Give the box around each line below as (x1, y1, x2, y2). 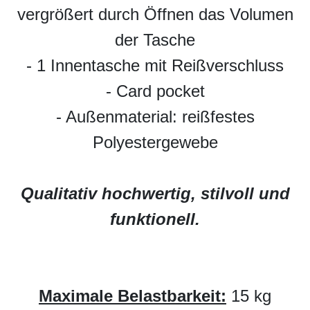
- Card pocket (105, 82, 205, 101)
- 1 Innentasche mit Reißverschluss (26, 56, 284, 75)
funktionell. (110, 210, 200, 229)
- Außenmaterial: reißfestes (55, 107, 255, 127)
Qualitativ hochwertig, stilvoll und (20, 184, 290, 203)
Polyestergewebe (92, 133, 218, 152)
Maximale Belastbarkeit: (39, 286, 226, 306)
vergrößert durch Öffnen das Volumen (17, 5, 293, 24)
